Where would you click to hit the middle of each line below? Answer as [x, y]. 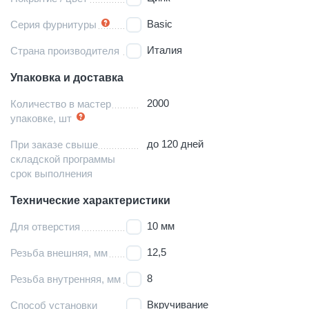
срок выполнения [51, 173]
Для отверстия [45, 226]
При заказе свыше [54, 144]
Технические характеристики [90, 200]
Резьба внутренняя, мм [66, 279]
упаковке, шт [41, 118]
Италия [165, 50]
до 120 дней [176, 143]
